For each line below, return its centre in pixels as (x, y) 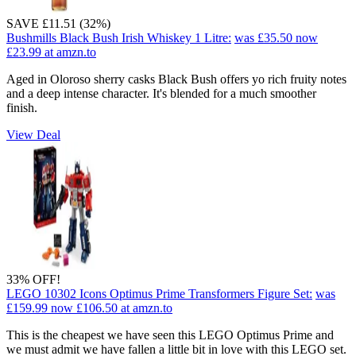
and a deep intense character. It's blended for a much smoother (161, 93)
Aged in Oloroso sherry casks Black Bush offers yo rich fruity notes (176, 79)
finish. (22, 107)
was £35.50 (263, 37)
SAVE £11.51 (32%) (58, 23)
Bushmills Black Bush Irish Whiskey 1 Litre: (119, 37)
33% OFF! (33, 279)
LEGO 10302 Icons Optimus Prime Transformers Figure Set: (159, 293)
